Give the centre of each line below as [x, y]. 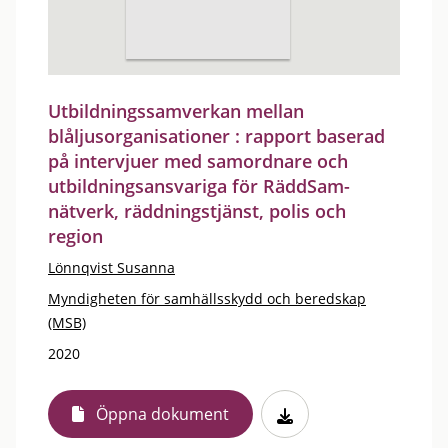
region [75, 236]
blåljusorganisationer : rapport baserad [216, 136]
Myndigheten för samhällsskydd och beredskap [207, 298]
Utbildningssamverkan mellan [176, 111]
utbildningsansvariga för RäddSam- [199, 186]
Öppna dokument [162, 414]
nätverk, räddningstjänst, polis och [197, 211]
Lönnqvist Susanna [111, 267]
